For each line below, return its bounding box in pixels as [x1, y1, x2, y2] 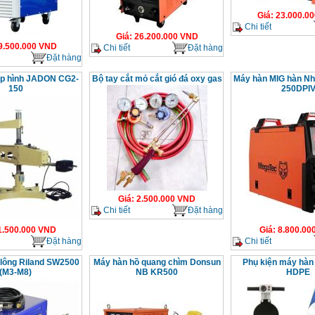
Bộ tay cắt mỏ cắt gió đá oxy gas [91, 74, 222, 84]
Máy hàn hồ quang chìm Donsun [93, 257, 221, 267]
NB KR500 [136, 267, 178, 277]
